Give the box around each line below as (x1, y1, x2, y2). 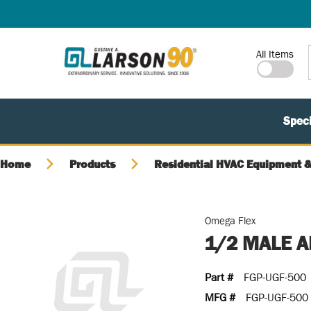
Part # (205, 271, 234, 283)
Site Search (241, 46, 293, 58)
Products (69, 158, 115, 170)
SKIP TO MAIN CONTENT (22, 12, 131, 25)
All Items (256, 48, 294, 60)
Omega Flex (205, 215, 256, 226)
